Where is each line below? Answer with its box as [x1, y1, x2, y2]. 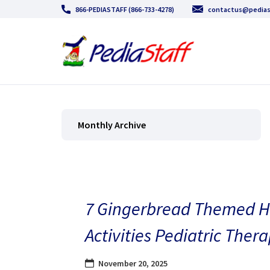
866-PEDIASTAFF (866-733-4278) [75, 4, 174, 14]
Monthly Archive [78, 119, 146, 131]
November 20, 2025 [98, 257, 168, 269]
